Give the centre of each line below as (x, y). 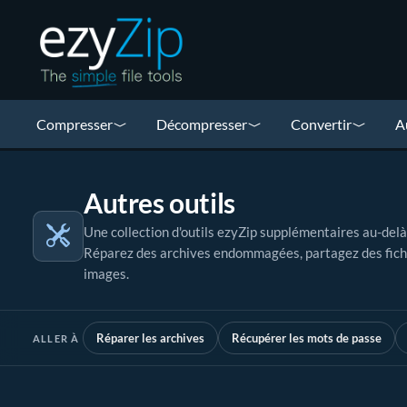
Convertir (321, 124)
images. (106, 274)
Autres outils (159, 203)
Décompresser (202, 124)
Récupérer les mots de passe (307, 338)
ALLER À (56, 338)
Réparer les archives (151, 338)
